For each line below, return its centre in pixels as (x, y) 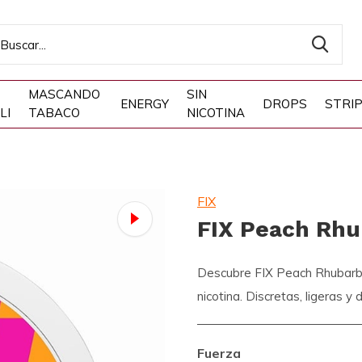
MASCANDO (64, 94)
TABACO (54, 113)
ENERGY (145, 103)
